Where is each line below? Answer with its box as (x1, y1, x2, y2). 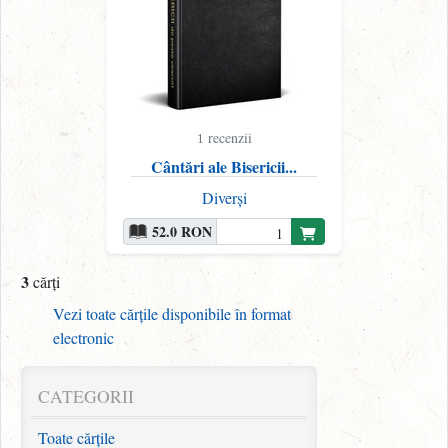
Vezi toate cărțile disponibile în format (53, 303, 291, 325)
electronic (53, 327, 114, 349)
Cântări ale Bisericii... (151, 155, 297, 179)
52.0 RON (152, 221, 212, 243)
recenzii (203, 128, 252, 148)
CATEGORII (38, 384, 134, 409)
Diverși (201, 187, 247, 209)
